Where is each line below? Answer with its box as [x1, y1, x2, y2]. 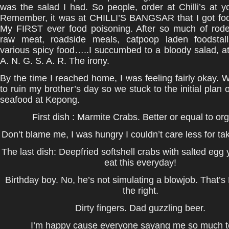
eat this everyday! [104, 157, 177, 168]
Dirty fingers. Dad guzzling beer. [75, 203, 206, 213]
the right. [123, 186, 158, 196]
